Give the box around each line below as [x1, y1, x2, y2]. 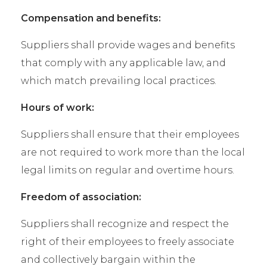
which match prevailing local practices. [21, 75, 216, 86]
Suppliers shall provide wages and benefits [21, 39, 235, 51]
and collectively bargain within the [21, 254, 195, 265]
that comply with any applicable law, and [21, 57, 226, 69]
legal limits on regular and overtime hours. [21, 164, 234, 176]
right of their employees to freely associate [21, 236, 234, 247]
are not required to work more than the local [21, 147, 245, 158]
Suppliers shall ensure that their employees [21, 129, 239, 140]
